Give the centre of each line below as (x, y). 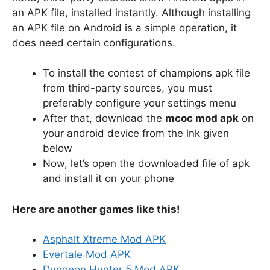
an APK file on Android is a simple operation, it (124, 27)
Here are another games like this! (96, 209)
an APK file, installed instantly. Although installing (131, 12)
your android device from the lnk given (136, 133)
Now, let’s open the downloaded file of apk (146, 163)
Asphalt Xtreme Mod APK (104, 239)
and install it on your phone (108, 178)
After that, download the (104, 118)
